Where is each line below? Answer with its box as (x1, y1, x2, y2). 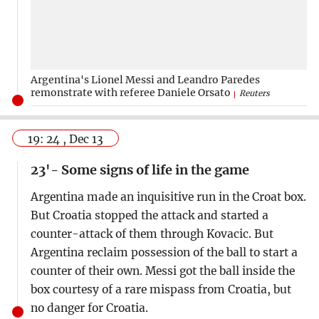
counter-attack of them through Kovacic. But (30, 226, 273, 241)
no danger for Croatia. (30, 300, 148, 315)
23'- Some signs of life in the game (30, 162, 249, 179)
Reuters (239, 88, 270, 98)
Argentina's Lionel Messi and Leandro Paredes (30, 73, 260, 86)
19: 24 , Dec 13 (28, 132, 104, 146)
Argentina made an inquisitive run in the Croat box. (30, 189, 306, 204)
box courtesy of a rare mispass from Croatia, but (30, 282, 291, 296)
